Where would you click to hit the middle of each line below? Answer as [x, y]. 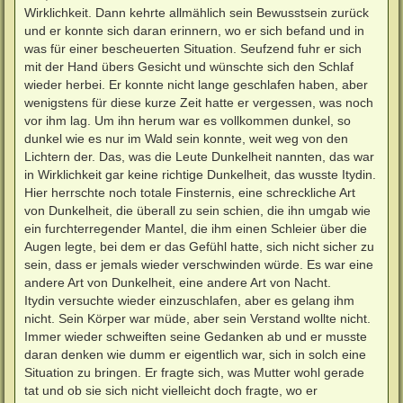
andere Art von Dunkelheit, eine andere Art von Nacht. [178, 282]
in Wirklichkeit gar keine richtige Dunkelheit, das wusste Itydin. [200, 174]
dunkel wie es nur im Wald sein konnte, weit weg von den [186, 138]
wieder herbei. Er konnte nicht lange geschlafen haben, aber [196, 84]
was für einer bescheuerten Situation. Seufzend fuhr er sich [193, 48]
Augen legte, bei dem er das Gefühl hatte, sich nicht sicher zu [199, 246]
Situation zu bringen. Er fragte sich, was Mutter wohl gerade [194, 372]
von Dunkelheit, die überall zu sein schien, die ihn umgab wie [197, 210]
